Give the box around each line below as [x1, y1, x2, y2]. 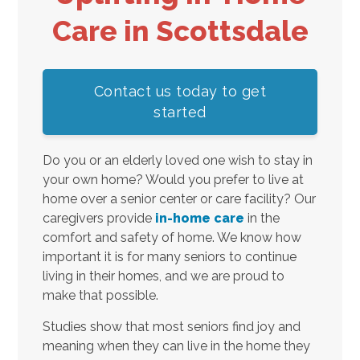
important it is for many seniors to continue [42, 248, 297, 264]
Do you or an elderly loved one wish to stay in [42, 152, 313, 168]
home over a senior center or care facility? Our [42, 190, 316, 207]
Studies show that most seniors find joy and [42, 318, 301, 334]
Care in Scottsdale [51, 14, 309, 47]
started [153, 103, 207, 121]
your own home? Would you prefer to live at [42, 171, 304, 187]
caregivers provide [42, 210, 155, 226]
